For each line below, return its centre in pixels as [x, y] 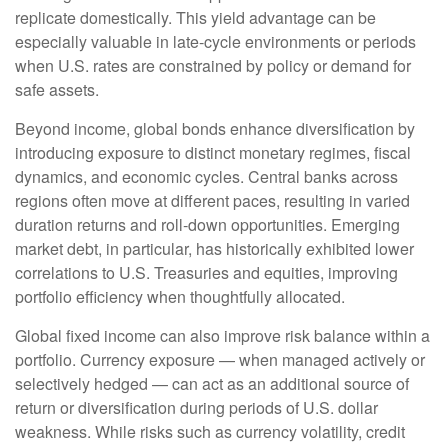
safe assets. [57, 89]
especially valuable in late [107, 41]
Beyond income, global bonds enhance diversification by [215, 128]
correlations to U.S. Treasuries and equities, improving [206, 272]
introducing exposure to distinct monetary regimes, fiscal [213, 152]
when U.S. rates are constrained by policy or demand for [213, 65]
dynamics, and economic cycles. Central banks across [206, 176]
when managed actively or [330, 359]
